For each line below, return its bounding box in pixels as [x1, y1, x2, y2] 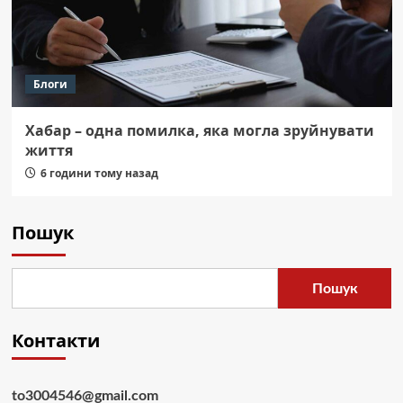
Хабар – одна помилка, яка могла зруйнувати [24, 121, 374, 141]
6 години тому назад [40, 166, 158, 182]
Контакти [11, 328, 100, 354]
